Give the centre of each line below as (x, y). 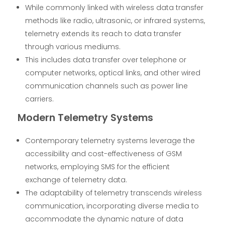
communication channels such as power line (107, 86)
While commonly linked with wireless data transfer (115, 7)
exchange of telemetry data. (76, 180)
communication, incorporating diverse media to (112, 206)
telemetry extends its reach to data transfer (103, 33)
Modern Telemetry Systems (85, 118)
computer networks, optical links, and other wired (113, 73)
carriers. (40, 99)
